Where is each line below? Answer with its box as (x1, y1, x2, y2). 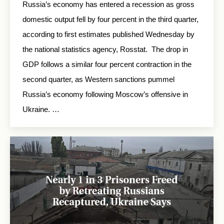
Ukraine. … (22, 104, 59, 113)
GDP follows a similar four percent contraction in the (22, 59, 191, 68)
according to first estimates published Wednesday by (22, 29, 194, 38)
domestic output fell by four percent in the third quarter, (22, 14, 198, 23)
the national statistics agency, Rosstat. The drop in (22, 44, 188, 53)
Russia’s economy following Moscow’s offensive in (22, 89, 188, 98)
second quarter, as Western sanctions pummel (22, 74, 174, 83)
